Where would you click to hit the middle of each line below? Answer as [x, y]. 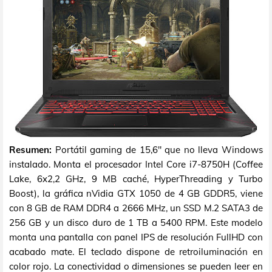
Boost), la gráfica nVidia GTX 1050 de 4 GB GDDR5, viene [136, 194]
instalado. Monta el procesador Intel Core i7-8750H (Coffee [136, 165]
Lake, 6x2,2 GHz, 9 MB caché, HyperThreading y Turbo [136, 179]
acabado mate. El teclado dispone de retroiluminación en [136, 252]
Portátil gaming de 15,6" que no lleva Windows [157, 150]
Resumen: [30, 150]
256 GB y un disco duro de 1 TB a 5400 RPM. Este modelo [136, 223]
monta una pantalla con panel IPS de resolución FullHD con [136, 237]
